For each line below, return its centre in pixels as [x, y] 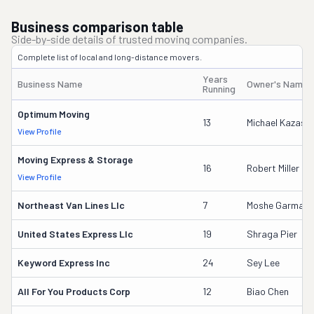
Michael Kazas [276, 122]
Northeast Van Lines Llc [71, 205]
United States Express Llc [75, 234]
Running [219, 89]
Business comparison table [97, 27]
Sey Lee [263, 262]
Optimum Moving [54, 114]
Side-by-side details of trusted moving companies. [129, 39]
